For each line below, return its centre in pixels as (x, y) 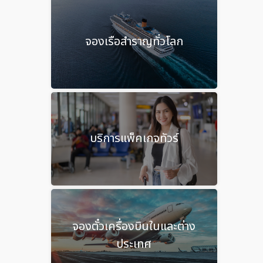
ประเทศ (134, 245)
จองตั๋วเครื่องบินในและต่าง (134, 227)
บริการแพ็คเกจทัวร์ (134, 139)
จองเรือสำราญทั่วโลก (134, 42)
